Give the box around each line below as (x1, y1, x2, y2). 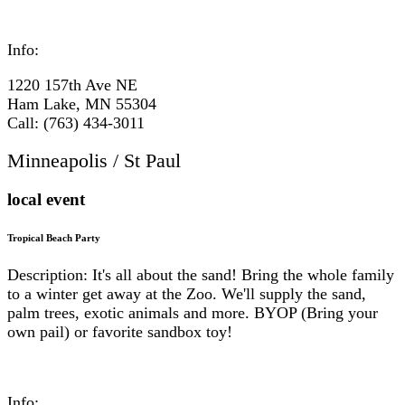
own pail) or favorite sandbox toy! (7, 322, 232, 341)
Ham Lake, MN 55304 (7, 94, 156, 113)
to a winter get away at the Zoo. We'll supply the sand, (7, 284, 366, 303)
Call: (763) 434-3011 (7, 113, 145, 132)
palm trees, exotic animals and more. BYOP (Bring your (7, 303, 378, 322)
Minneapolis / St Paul (7, 148, 181, 172)
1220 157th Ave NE (7, 75, 137, 94)
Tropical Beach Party (7, 231, 100, 243)
